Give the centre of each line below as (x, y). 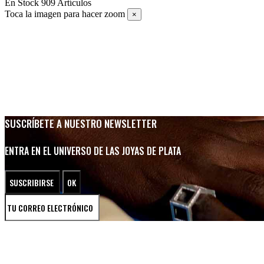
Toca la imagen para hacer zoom (65, 14)
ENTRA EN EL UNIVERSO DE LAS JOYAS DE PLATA (93, 151)
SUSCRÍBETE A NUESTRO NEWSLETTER (81, 123)
